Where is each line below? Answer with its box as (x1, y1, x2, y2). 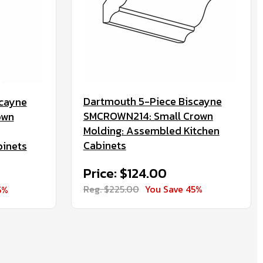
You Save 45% (144, 182, 203, 196)
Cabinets (83, 137, 126, 153)
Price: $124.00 (83, 164, 167, 183)
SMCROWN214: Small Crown (83, 108, 213, 124)
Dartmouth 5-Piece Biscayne (83, 93, 222, 109)
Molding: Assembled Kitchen (83, 123, 220, 139)
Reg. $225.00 (83, 182, 139, 196)
